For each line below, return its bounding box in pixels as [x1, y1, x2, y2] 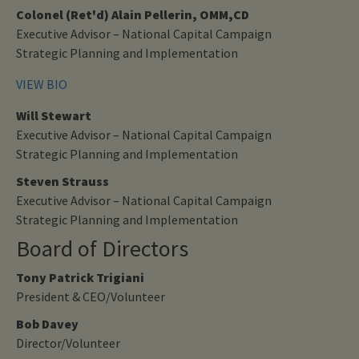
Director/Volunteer [16, 334, 120, 351]
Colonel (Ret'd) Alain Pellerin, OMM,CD [16, 6, 249, 22]
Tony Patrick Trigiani [16, 268, 144, 285]
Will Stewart [16, 107, 91, 123]
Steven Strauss [16, 172, 109, 189]
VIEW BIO [16, 75, 67, 92]
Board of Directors [16, 233, 188, 263]
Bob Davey [16, 315, 79, 332]
